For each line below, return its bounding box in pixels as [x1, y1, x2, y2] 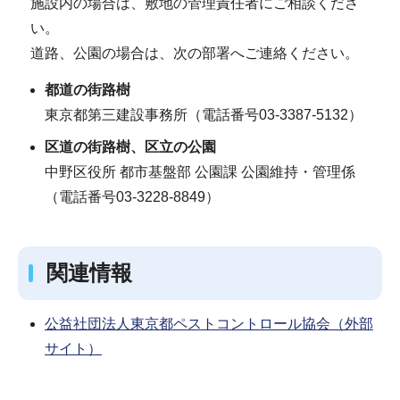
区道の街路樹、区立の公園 [45, 139, 216, 155]
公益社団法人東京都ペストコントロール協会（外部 [45, 315, 373, 331]
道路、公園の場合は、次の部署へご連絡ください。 [29, 45, 359, 61]
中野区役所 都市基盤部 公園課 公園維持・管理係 [45, 164, 355, 180]
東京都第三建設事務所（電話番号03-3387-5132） [45, 107, 362, 123]
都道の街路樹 [45, 82, 130, 98]
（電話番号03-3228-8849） [45, 189, 220, 205]
